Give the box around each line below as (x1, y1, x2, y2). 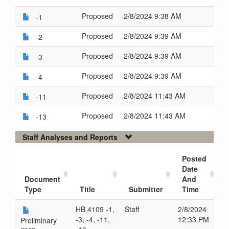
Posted (182, 153, 207, 164)
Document (25, 174, 60, 184)
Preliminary (20, 215, 57, 225)
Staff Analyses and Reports (22, 132, 118, 142)
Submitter (129, 184, 163, 194)
